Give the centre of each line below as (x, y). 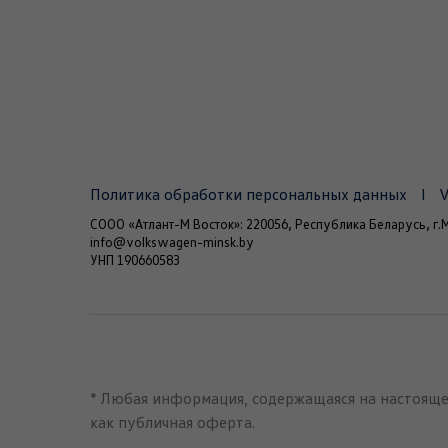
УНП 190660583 (135, 260)
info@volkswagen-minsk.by (172, 242)
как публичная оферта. (172, 423)
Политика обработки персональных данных (248, 195)
